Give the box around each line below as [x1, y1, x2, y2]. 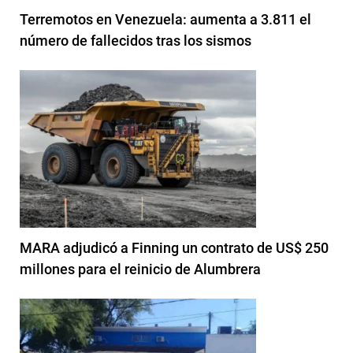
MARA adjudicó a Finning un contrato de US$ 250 [20, 239, 329, 256]
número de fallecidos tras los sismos [20, 32, 251, 49]
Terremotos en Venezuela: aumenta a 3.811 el [20, 10, 311, 28]
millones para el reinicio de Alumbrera [20, 260, 261, 277]
